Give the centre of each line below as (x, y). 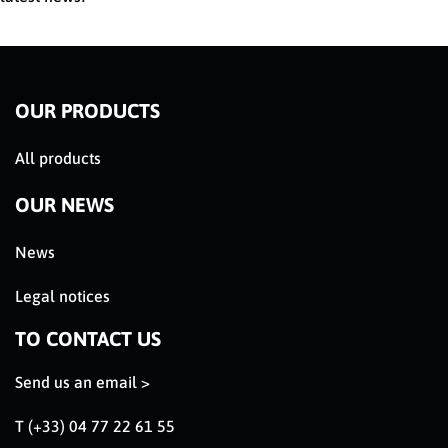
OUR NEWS (64, 205)
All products (58, 158)
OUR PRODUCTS (87, 111)
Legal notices (62, 296)
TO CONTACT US (88, 339)
